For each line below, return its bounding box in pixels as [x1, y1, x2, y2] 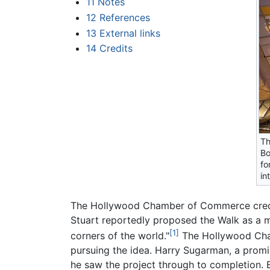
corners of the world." [71, 229, 169, 242]
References [99, 11, 150, 24]
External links [99, 27, 160, 39]
